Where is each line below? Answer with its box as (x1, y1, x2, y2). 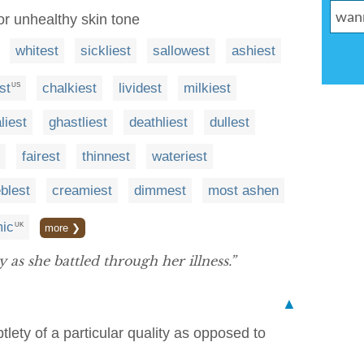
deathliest (129, 114, 188, 130)
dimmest (134, 182, 186, 198)
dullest (210, 114, 249, 130)
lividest (119, 80, 162, 96)
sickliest (80, 43, 131, 58)
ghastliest (49, 114, 107, 130)
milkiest (184, 80, 231, 96)
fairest (22, 148, 60, 164)
